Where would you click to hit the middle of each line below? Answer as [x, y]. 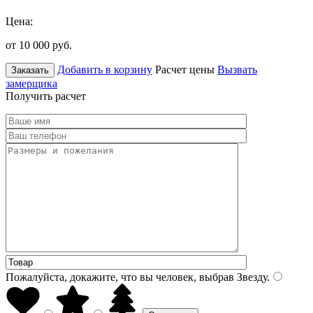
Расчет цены [185, 69]
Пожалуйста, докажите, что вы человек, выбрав [120, 277]
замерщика [31, 83]
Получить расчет [46, 96]
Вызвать [237, 69]
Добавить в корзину [105, 69]
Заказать [30, 70]
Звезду [250, 277]
